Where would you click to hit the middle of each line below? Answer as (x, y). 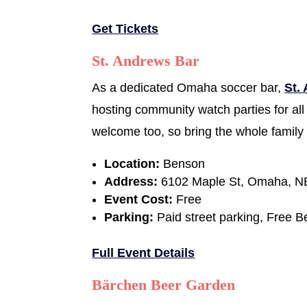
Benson (183, 163)
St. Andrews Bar (146, 60)
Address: (133, 181)
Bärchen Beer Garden (164, 284)
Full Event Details (144, 253)
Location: (132, 163)
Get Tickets (125, 28)
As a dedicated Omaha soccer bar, (188, 87)
